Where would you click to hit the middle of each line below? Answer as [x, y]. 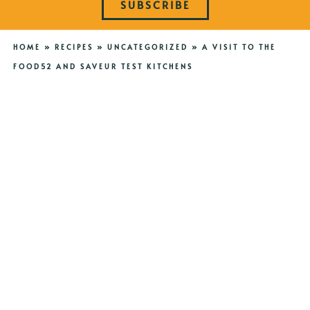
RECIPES [74, 47]
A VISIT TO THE [239, 47]
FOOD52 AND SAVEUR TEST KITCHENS [103, 67]
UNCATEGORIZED [147, 47]
